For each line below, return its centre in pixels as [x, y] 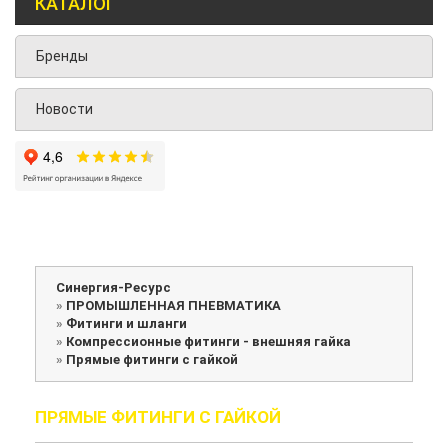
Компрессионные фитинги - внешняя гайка [208, 342]
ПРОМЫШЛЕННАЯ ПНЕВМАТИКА [173, 306]
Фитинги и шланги [126, 324]
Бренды [62, 56]
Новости [64, 109]
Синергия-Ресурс [113, 288]
